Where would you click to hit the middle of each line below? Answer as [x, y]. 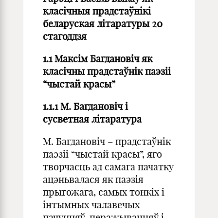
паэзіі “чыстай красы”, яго [102, 154]
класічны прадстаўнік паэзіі [107, 71]
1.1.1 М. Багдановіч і [85, 106]
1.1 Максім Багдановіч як [98, 59]
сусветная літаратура [92, 119]
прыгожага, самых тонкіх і [104, 192]
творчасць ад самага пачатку [108, 167]
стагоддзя [65, 36]
